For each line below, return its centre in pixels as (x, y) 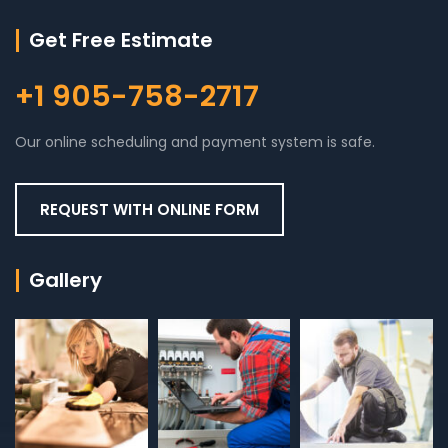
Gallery (65, 280)
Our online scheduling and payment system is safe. (195, 142)
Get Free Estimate (121, 40)
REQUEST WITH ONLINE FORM (149, 210)
